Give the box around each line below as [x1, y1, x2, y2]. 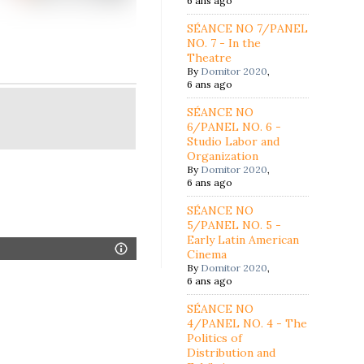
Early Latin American [187, 232, 300, 247]
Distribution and [187, 345, 276, 360]
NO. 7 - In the [187, 36, 262, 50]
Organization [187, 149, 259, 163]
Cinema [187, 247, 227, 262]
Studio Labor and [187, 134, 280, 149]
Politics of [187, 331, 243, 345]
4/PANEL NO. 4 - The [187, 316, 308, 331]
